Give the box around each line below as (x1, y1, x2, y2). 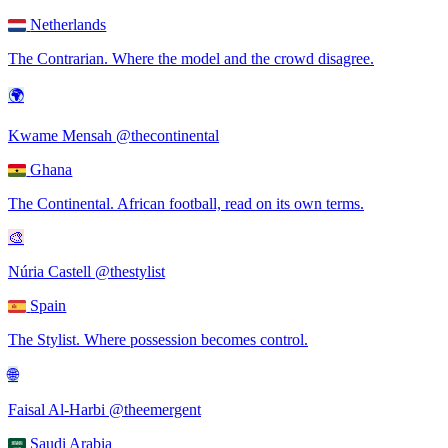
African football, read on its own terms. (117, 194, 364, 212)
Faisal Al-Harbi (8, 400, 105, 418)
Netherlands (30, 15, 107, 33)
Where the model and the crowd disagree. (112, 49, 374, 67)
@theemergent (109, 400, 201, 418)
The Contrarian (8, 49, 104, 67)
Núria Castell (8, 262, 91, 280)
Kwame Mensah (8, 126, 112, 144)
